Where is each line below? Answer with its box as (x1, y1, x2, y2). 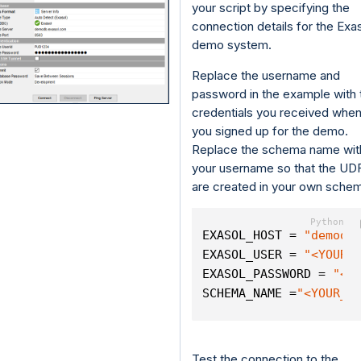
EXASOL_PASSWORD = (202, 267, 334, 282)
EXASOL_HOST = (202, 228, 305, 243)
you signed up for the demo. (191, 123, 348, 139)
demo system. (191, 37, 272, 53)
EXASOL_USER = (202, 247, 305, 263)
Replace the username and (191, 68, 340, 84)
